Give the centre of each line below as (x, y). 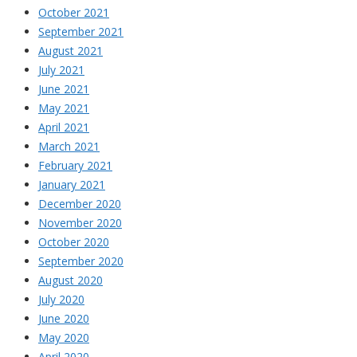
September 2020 (81, 261)
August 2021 (71, 50)
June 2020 (64, 318)
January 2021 (72, 184)
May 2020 (64, 337)
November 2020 (80, 222)
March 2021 (69, 146)
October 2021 (74, 12)
